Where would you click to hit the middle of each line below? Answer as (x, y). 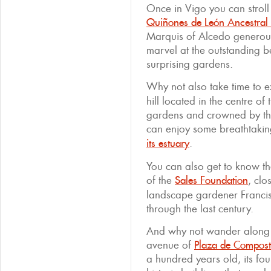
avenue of (170, 245)
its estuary (168, 143)
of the (161, 180)
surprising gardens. (190, 64)
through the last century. (200, 209)
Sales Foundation (211, 180)
